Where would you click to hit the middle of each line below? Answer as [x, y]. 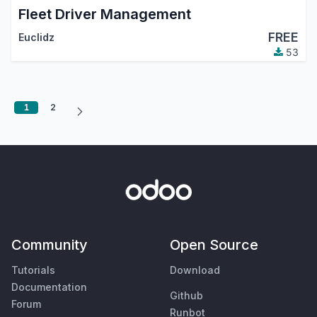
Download [195, 270]
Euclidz [36, 38]
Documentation [49, 287]
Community [50, 245]
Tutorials [33, 270]
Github [186, 296]
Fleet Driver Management [104, 15]
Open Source [214, 245]
